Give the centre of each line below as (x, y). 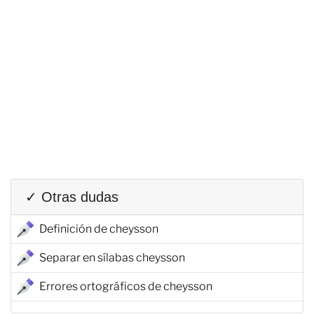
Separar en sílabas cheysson (112, 257)
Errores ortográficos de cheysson (126, 286)
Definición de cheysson (99, 228)
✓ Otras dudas (72, 197)
